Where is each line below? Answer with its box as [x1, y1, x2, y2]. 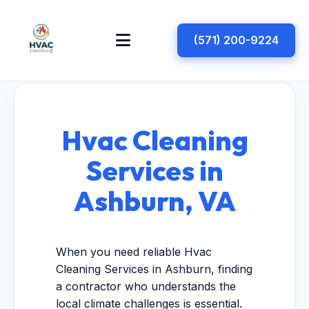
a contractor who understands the [56, 279, 236, 293]
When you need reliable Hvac [56, 245, 212, 259]
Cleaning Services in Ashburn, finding [56, 262, 252, 276]
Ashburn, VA [73, 183, 236, 218]
